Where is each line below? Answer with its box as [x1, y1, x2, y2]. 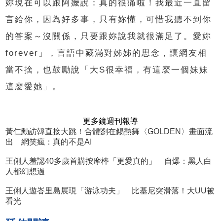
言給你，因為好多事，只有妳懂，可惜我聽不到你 [5, 14, 212, 24]
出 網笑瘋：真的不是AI [5, 137, 92, 146]
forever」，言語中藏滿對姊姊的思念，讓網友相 [5, 48, 208, 58]
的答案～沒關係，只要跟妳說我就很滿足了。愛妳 [5, 31, 212, 41]
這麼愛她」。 [5, 81, 62, 91]
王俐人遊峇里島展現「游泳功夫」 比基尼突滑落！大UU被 [5, 186, 215, 195]
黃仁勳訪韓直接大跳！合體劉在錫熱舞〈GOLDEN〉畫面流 [5, 127, 213, 136]
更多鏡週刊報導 [83, 116, 138, 125]
